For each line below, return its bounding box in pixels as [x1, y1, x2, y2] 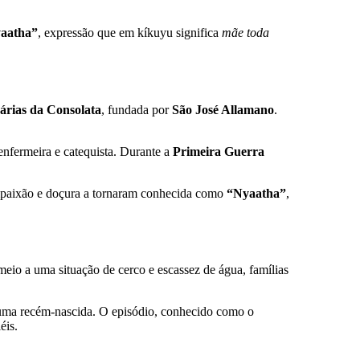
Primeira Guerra [173, 144, 264, 158]
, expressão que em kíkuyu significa [38, 26, 222, 40]
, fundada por [101, 102, 172, 117]
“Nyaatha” [227, 186, 286, 200]
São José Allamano [172, 102, 274, 117]
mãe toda [222, 26, 269, 40]
